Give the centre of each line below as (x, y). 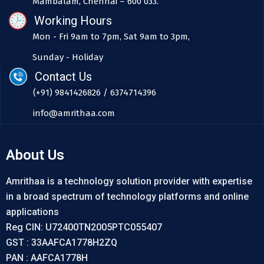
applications (32, 212)
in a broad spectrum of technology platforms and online (127, 197)
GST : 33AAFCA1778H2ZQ (62, 243)
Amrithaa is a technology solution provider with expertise (129, 181)
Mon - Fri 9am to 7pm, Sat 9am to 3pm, (111, 37)
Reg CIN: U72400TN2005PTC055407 (84, 227)
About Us (35, 155)
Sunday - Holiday (68, 57)
